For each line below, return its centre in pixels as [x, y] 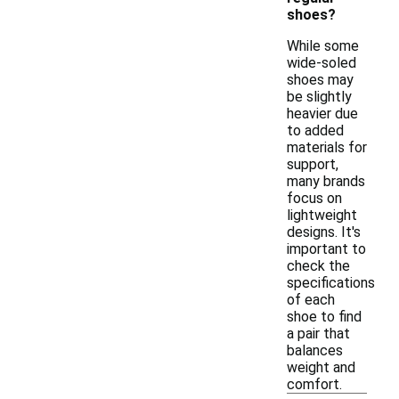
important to [326, 249]
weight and [321, 367]
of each [311, 300]
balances [315, 350]
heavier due [322, 114]
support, [313, 164]
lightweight [322, 215]
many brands [326, 181]
